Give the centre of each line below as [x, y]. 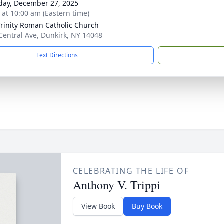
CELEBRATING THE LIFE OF [131, 171]
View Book [98, 206]
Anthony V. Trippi [116, 185]
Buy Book [147, 206]
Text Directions [57, 55]
